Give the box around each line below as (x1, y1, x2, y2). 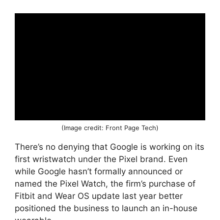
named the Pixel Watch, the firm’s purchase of (15, 179, 195, 189)
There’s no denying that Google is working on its (15, 142, 204, 152)
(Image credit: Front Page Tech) (61, 124, 159, 132)
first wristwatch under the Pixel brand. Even (15, 154, 188, 165)
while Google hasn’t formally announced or (15, 166, 183, 177)
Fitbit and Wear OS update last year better (15, 191, 183, 201)
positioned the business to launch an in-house (15, 203, 197, 214)
